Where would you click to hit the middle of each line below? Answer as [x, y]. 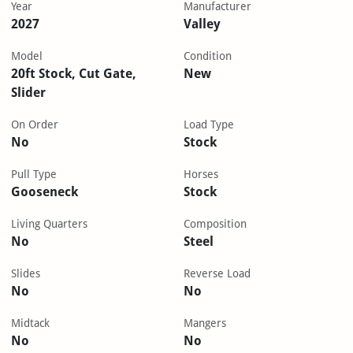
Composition [215, 224]
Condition [208, 56]
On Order [34, 125]
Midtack [30, 323]
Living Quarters [49, 224]
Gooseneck [44, 192]
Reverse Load [217, 274]
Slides [25, 274]
